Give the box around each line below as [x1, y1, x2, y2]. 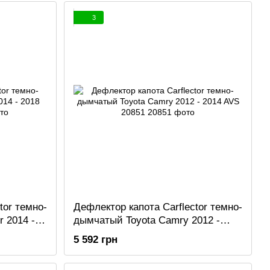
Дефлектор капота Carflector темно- [74, 201, 242, 213]
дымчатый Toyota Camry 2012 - [74, 214, 220, 226]
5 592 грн [74, 234, 118, 246]
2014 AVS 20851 [74, 227, 148, 239]
